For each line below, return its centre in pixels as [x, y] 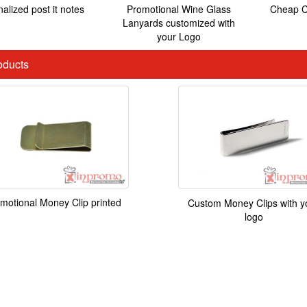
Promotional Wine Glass [179, 9]
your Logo [179, 37]
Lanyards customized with [179, 23]
